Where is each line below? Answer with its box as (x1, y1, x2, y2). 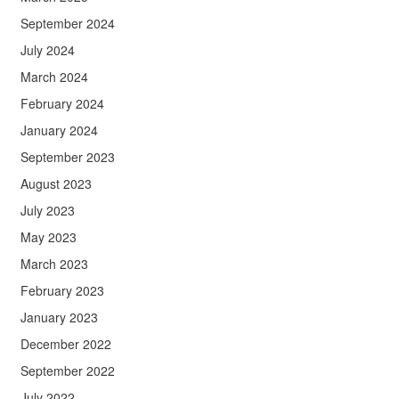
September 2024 (20, 14, 115, 33)
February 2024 (20, 94, 104, 113)
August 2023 (20, 175, 92, 193)
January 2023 (20, 308, 98, 327)
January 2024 (20, 121, 98, 140)
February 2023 (20, 281, 104, 300)
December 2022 (20, 335, 111, 354)
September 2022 (20, 362, 115, 380)
